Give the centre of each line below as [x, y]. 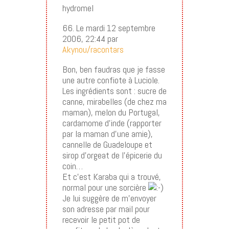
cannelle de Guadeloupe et [107, 144]
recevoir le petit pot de [101, 219]
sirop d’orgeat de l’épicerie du [112, 155]
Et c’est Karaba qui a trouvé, [111, 176]
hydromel [78, 8]
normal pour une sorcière [105, 187]
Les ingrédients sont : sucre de [114, 90]
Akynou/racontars [93, 49]
